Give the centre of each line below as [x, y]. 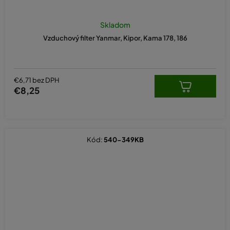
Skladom [115, 24]
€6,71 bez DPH [37, 80]
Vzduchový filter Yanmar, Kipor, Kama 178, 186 [115, 38]
